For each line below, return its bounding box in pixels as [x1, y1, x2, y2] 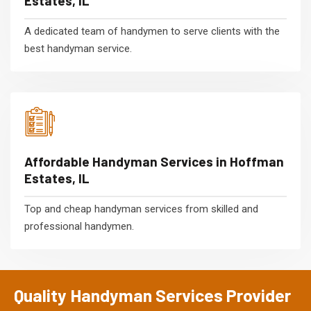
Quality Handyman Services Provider [14, 284, 291, 305]
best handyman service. [24, 42, 132, 55]
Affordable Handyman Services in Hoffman [24, 153, 284, 169]
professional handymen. [24, 219, 134, 233]
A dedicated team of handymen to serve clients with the [24, 24, 280, 37]
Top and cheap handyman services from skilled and [24, 202, 258, 215]
